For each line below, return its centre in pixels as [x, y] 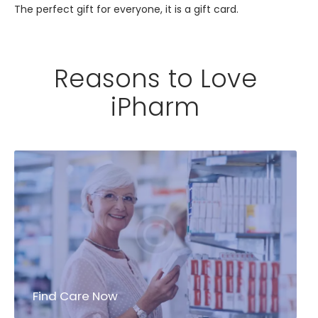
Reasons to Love [155, 78]
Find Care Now [76, 296]
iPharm [155, 106]
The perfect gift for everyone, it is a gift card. [126, 10]
